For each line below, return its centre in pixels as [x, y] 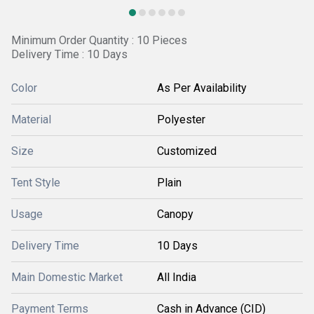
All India [177, 277]
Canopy [175, 214]
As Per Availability [202, 88]
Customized [187, 151]
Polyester [181, 120]
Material [31, 120]
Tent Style [36, 183]
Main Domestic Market [67, 277]
